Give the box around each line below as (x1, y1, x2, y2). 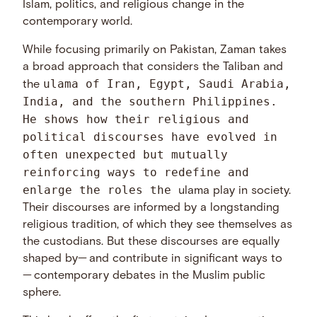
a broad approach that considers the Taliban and (23, 62, 284, 74)
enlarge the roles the (23, 183, 179, 197)
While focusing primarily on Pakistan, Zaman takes (23, 45, 287, 57)
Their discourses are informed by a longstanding (23, 202, 280, 214)
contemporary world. (23, 16, 133, 28)
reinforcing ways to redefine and (23, 166, 250, 180)
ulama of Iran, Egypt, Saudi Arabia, (43, 77, 292, 91)
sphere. (23, 287, 62, 299)
